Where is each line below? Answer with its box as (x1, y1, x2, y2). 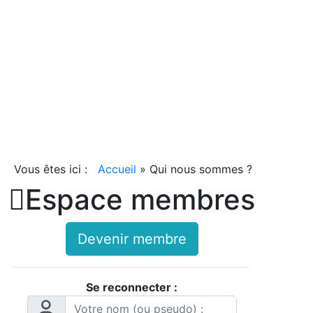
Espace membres (25, 182, 255, 217)
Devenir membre (77, 230, 187, 247)
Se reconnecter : (86, 279, 177, 294)
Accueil (94, 161, 140, 176)
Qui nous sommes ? (150, 161, 252, 176)
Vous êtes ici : (14, 161, 94, 176)
